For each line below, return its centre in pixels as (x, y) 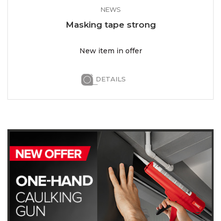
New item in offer (110, 51)
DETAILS (110, 79)
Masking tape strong (110, 24)
